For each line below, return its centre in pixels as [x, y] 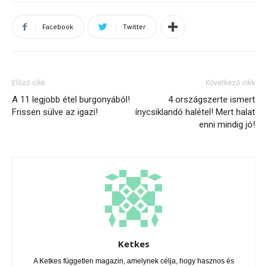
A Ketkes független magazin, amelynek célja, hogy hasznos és [133, 261]
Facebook [58, 27]
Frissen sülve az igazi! [55, 112]
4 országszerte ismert [212, 100]
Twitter [134, 27]
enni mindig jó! [227, 125]
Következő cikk [230, 83]
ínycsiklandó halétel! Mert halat [195, 112]
